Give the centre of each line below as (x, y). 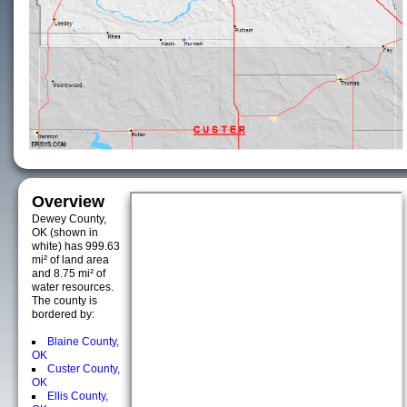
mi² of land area (70, 260)
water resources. (73, 287)
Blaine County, (83, 342)
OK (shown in (65, 233)
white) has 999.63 (76, 246)
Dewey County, (69, 219)
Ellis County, (78, 396)
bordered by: (63, 314)
